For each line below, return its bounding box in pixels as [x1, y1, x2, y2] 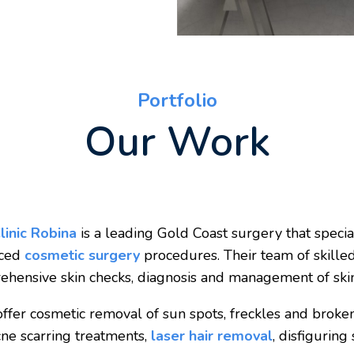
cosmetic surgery [24, 246, 141, 265]
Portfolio [137, 88, 217, 114]
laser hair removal [151, 326, 273, 346]
